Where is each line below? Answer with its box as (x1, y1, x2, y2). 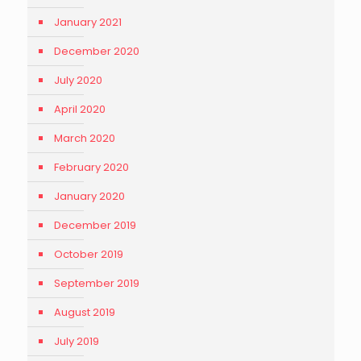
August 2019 (53, 305, 115, 320)
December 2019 (53, 218, 136, 233)
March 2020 (53, 131, 115, 146)
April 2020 (53, 102, 106, 117)
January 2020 (53, 189, 125, 204)
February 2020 (53, 160, 129, 175)
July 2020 (53, 73, 102, 88)
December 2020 (53, 44, 139, 59)
